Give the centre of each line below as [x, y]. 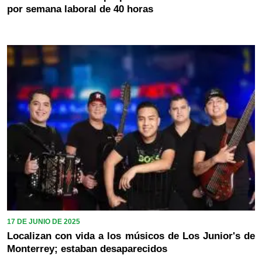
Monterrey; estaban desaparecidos [87, 249]
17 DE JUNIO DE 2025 [44, 221]
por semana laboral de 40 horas [80, 9]
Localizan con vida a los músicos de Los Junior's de [131, 236]
